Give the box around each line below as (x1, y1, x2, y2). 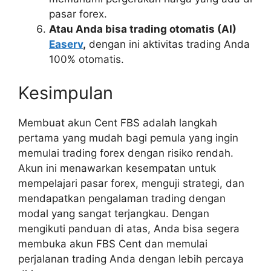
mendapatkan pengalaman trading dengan (18, 192, 226, 204)
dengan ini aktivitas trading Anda (86, 38, 250, 50)
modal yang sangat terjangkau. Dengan (18, 207, 209, 220)
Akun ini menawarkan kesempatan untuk (18, 162, 216, 174)
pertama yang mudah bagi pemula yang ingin (18, 131, 238, 144)
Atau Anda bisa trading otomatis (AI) (49, 23, 237, 35)
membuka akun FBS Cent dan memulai (18, 237, 207, 250)
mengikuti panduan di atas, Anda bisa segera (18, 222, 240, 235)
